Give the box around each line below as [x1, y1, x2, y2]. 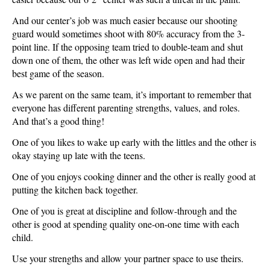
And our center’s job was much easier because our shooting [12, 13, 237, 27]
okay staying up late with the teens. [12, 148, 145, 162]
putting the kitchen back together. [12, 183, 138, 196]
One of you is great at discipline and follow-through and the [12, 204, 237, 217]
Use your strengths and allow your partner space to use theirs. [12, 251, 243, 265]
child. [12, 230, 33, 243]
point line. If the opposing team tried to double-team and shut [12, 40, 243, 53]
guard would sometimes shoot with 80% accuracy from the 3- [12, 27, 245, 40]
